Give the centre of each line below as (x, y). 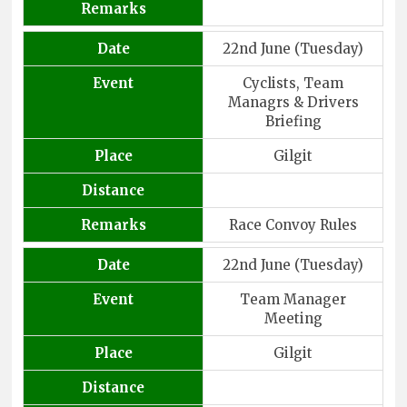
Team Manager (293, 299)
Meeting (293, 318)
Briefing (293, 121)
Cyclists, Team (293, 83)
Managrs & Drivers (293, 102)
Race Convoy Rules (293, 224)
